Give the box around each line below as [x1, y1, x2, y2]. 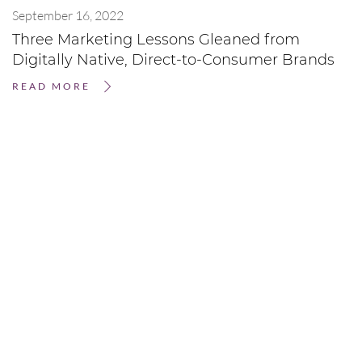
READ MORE [12, 79, 90, 92]
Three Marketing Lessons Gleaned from [12, 30, 300, 48]
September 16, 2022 [12, 6, 124, 23]
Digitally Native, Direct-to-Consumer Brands [12, 50, 335, 69]
